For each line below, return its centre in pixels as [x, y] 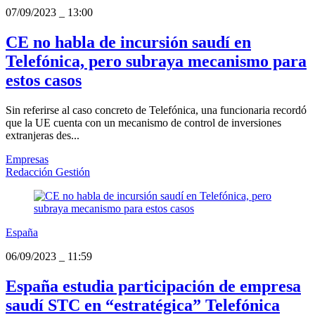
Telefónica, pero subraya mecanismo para [156, 61]
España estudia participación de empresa [153, 286]
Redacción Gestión [48, 172]
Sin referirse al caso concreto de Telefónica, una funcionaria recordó [156, 110]
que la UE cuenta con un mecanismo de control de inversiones [143, 122]
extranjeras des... [43, 135]
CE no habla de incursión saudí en [128, 42]
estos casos [44, 80]
